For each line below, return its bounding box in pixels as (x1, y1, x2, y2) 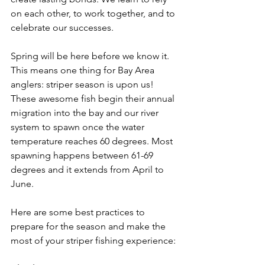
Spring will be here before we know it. (11, 50, 172, 62)
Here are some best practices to (11, 206, 147, 218)
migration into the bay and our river (11, 107, 161, 118)
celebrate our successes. (11, 22, 114, 33)
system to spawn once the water (11, 121, 147, 132)
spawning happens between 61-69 (11, 150, 156, 161)
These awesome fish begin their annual (11, 93, 177, 104)
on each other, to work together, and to (11, 8, 177, 19)
